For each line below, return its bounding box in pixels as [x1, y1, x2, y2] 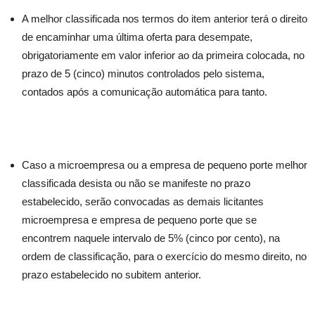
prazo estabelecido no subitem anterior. [22, 269, 201, 281]
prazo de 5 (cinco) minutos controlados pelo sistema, [22, 67, 264, 79]
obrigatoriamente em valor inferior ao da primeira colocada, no [22, 49, 304, 61]
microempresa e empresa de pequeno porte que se [22, 214, 257, 226]
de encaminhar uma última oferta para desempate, [22, 31, 252, 43]
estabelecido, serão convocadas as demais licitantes [22, 195, 264, 207]
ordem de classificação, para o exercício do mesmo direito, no [22, 250, 307, 262]
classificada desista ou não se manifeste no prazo [22, 177, 250, 189]
